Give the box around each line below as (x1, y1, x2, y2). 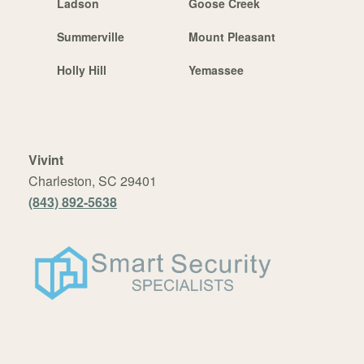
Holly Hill (57, 61, 106, 78)
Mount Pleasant (188, 28, 275, 45)
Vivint (28, 149, 63, 169)
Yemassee (188, 61, 244, 78)
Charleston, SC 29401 (28, 171, 157, 190)
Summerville (57, 28, 124, 45)
